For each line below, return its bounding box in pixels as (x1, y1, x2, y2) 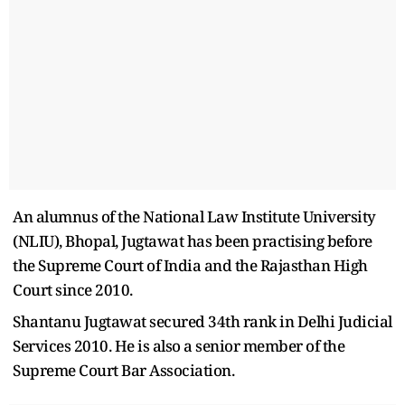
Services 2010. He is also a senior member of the (13, 334, 344, 356)
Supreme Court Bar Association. (13, 359, 234, 381)
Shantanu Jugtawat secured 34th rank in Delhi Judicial (13, 310, 392, 332)
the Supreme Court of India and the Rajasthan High (13, 254, 368, 276)
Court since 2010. (13, 278, 133, 300)
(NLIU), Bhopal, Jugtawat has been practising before (13, 230, 372, 251)
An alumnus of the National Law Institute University (13, 205, 376, 227)
